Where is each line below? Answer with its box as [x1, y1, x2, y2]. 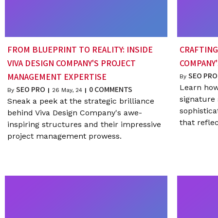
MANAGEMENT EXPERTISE [7, 71, 107, 82]
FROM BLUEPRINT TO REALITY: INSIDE [7, 43, 153, 55]
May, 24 [61, 86, 82, 93]
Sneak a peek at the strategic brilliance [7, 96, 154, 106]
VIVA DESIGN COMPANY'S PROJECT [7, 57, 136, 69]
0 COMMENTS [89, 84, 132, 94]
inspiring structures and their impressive [7, 119, 161, 129]
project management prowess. [7, 131, 122, 141]
